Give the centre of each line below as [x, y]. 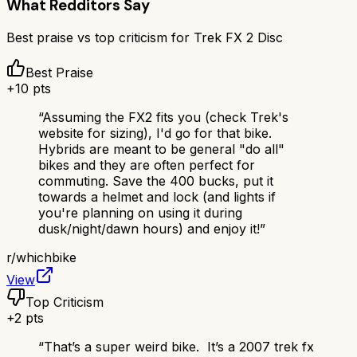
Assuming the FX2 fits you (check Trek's [165, 118]
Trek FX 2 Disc [238, 38]
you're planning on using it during [140, 213]
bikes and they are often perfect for [147, 165]
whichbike [46, 258]
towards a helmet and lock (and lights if [157, 197]
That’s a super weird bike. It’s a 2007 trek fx [179, 347]
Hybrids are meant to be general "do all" [161, 149]
